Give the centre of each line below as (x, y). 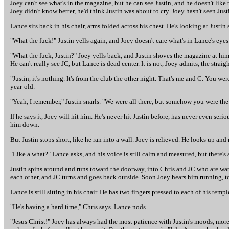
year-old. (22, 87)
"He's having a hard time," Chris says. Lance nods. (79, 207)
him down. (25, 124)
